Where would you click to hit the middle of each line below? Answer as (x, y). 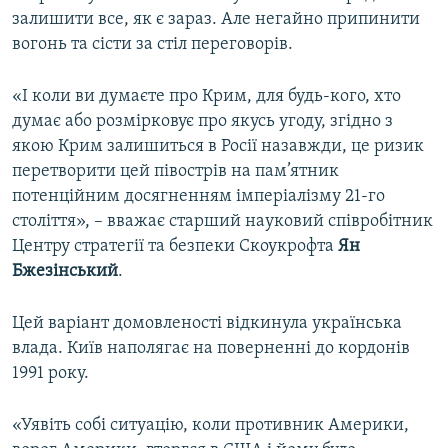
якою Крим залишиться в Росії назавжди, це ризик (218, 147)
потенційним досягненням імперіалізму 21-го (198, 197)
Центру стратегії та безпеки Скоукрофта (175, 247)
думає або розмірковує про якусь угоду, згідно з (202, 122)
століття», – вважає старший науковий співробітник (222, 222)
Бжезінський (65, 272)
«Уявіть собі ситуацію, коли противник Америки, (210, 426)
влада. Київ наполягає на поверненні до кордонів (211, 349)
